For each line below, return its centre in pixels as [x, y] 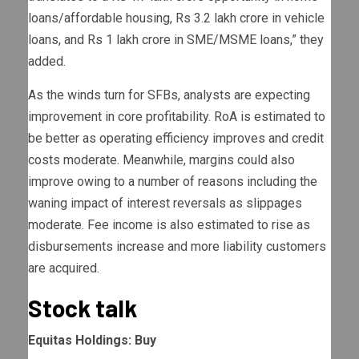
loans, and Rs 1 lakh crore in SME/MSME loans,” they [176, 40]
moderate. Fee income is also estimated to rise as [169, 225]
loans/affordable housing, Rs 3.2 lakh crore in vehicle [176, 18]
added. [47, 62]
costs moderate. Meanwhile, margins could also [161, 160]
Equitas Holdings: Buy [92, 341]
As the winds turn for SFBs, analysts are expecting [169, 95]
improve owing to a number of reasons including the [173, 182]
